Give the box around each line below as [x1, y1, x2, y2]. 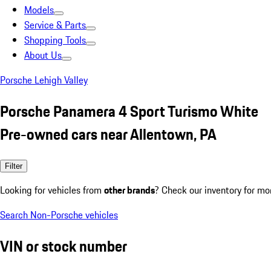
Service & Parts [24, 18, 86, 32]
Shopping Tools [24, 33, 86, 47]
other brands [104, 182, 155, 197]
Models [24, 2, 54, 17]
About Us [24, 48, 62, 62]
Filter [5, 161, 22, 171]
